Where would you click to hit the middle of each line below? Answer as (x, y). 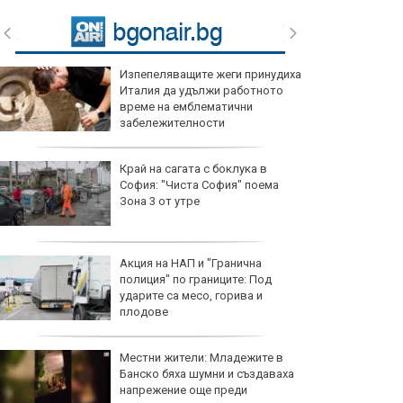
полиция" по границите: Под (196, 280)
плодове (144, 312)
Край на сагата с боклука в (193, 169)
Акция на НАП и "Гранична (191, 264)
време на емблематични (186, 107)
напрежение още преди (184, 390)
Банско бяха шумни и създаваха (207, 374)
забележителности (172, 123)
